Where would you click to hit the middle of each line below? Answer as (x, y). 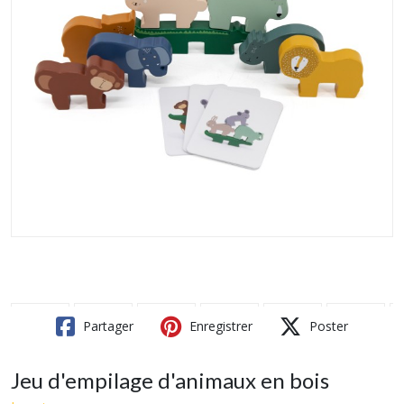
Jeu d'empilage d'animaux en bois (170, 380)
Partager (106, 326)
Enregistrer (219, 326)
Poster (327, 326)
